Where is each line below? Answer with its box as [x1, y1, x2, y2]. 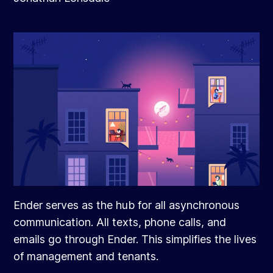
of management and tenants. [13, 250, 159, 263]
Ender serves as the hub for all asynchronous [13, 199, 240, 212]
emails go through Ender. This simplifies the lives [13, 233, 257, 246]
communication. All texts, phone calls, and [13, 216, 227, 229]
